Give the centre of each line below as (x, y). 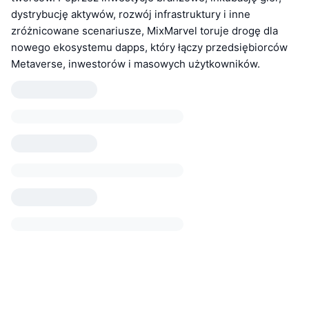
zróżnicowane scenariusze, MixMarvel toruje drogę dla (144, 31)
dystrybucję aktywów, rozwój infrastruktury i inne (131, 14)
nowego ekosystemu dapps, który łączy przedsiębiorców (149, 48)
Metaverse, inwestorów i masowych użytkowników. (136, 64)
